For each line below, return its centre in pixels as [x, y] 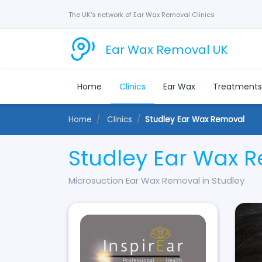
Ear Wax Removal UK [167, 49]
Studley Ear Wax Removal [195, 120]
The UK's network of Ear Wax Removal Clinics [142, 14]
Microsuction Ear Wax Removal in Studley [156, 180]
